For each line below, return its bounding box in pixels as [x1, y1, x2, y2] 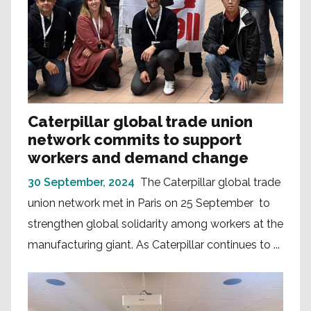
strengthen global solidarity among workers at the [28, 217, 283, 230]
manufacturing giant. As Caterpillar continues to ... [28, 237, 280, 251]
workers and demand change [28, 148, 249, 167]
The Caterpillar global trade [140, 175, 280, 189]
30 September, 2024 [28, 175, 135, 189]
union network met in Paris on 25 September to [28, 196, 270, 210]
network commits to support [28, 130, 242, 149]
